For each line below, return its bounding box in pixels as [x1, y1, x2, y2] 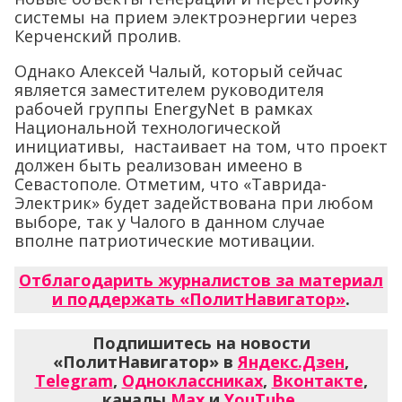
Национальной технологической [14, 117, 281, 138]
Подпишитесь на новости [92, 332, 310, 354]
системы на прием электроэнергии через [14, 6, 357, 28]
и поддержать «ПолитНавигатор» [52, 288, 345, 310]
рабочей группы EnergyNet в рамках [14, 98, 312, 119]
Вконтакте [271, 370, 363, 391]
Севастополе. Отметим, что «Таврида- [14, 173, 327, 195]
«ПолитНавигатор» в [53, 351, 238, 372]
